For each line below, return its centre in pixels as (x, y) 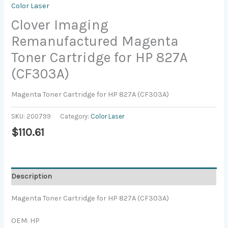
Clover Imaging (60, 25)
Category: (76, 116)
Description (32, 177)
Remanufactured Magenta (95, 41)
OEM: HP (26, 221)
